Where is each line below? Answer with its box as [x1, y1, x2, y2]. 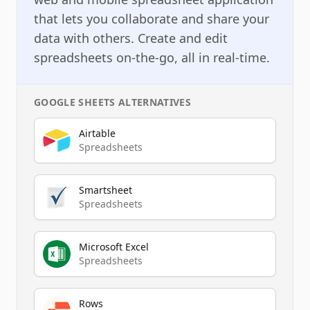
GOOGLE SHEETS [34, 95, 116, 109]
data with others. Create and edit [34, 29, 228, 46]
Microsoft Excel [79, 239, 149, 253]
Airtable [79, 126, 116, 140]
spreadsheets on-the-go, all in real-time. [34, 48, 270, 66]
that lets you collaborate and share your [34, 10, 269, 27]
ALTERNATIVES [115, 95, 192, 109]
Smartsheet [79, 183, 132, 197]
